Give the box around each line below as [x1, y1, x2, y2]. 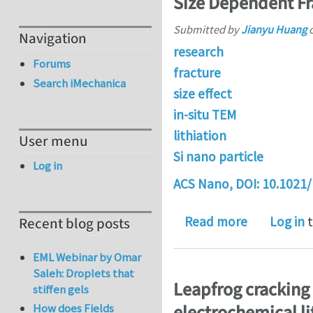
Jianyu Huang [241, 22, 307, 36]
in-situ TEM [173, 105, 236, 123]
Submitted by [173, 22, 241, 36]
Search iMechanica [33, 75, 126, 92]
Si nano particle [173, 147, 263, 165]
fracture [173, 64, 221, 81]
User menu [19, 131, 88, 152]
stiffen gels [33, 282, 89, 298]
